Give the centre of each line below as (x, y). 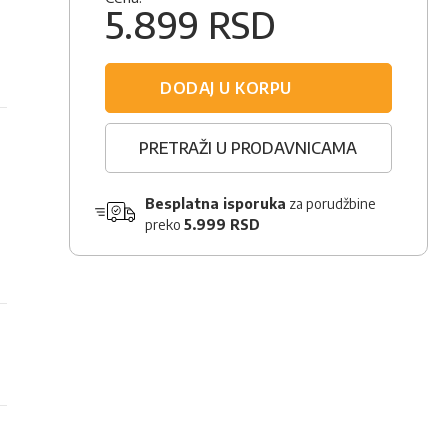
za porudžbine (330, 203)
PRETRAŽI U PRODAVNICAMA (248, 148)
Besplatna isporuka (215, 203)
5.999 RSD (221, 224)
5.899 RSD (190, 24)
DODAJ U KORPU (226, 88)
